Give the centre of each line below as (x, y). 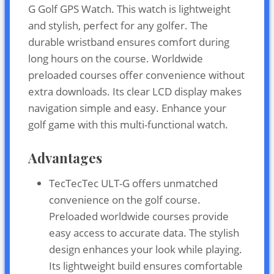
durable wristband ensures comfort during (129, 42)
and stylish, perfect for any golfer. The (118, 25)
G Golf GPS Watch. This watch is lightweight (129, 9)
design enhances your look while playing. (146, 249)
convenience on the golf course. (125, 199)
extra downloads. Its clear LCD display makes (135, 91)
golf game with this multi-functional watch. (128, 124)
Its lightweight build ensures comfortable (146, 265)
